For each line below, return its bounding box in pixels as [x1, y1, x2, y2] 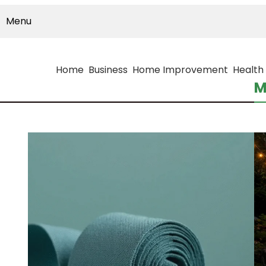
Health [233, 63, 264, 77]
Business [88, 63, 128, 77]
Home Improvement [132, 63, 228, 77]
